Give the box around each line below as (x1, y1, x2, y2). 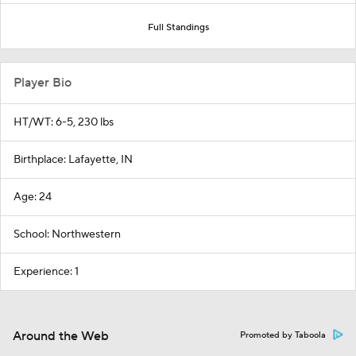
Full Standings (147, 21, 209, 33)
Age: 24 (14, 189, 52, 204)
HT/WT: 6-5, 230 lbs (14, 114, 114, 130)
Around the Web (13, 327, 109, 344)
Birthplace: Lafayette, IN (14, 152, 133, 167)
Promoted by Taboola (240, 329, 326, 341)
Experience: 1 (14, 264, 79, 279)
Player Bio (14, 74, 72, 91)
